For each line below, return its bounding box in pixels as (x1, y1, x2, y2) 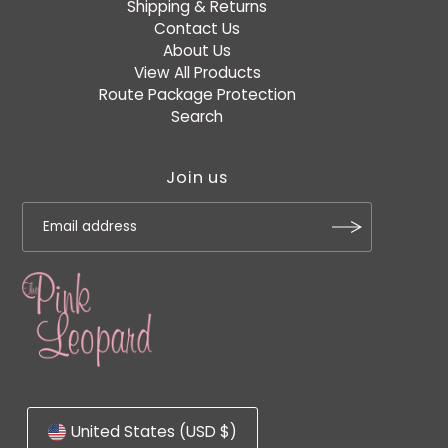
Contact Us (154, 18, 241, 40)
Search (171, 106, 224, 128)
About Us (163, 40, 232, 62)
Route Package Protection (98, 84, 296, 106)
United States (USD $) (71, 421, 238, 442)
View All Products (133, 62, 261, 84)
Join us (166, 166, 229, 190)
